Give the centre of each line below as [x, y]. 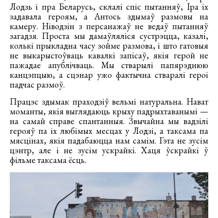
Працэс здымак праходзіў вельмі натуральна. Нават [109, 102]
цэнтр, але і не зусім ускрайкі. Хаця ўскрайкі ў [109, 150]
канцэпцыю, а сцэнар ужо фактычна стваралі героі [109, 75]
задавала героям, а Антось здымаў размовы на [109, 17]
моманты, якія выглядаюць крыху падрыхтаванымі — [109, 111]
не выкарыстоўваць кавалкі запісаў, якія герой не [109, 55]
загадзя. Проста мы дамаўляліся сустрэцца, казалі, [109, 36]
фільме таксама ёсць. [48, 160]
